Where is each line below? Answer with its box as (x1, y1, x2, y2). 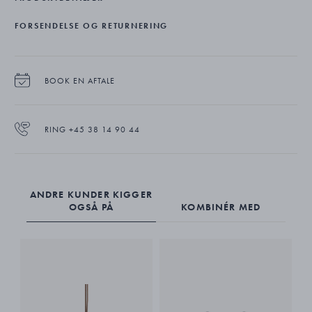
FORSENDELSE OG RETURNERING (14, 19, 169, 31)
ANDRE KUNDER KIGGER (29, 187, 153, 201)
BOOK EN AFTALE (44, 75, 115, 86)
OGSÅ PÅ (68, 200, 114, 213)
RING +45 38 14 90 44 (44, 123, 140, 135)
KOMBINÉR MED (181, 200, 261, 213)
